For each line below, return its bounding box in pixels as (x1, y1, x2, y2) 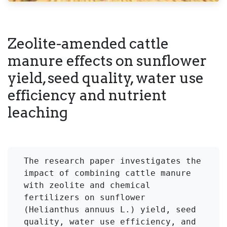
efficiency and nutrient (8, 86, 167, 104)
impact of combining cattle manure (24, 168, 191, 178)
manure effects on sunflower (8, 51, 207, 69)
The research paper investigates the (24, 156, 201, 166)
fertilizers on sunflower (24, 192, 145, 202)
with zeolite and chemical (24, 180, 150, 190)
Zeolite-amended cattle (8, 34, 169, 52)
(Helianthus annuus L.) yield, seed (24, 204, 196, 214)
